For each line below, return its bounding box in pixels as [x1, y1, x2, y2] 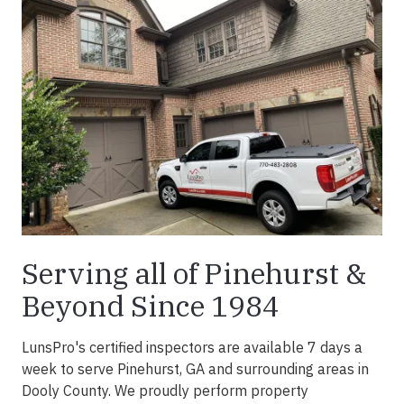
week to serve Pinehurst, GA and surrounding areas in [22, 360, 369, 379]
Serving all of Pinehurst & [22, 254, 366, 293]
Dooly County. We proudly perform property [22, 381, 308, 400]
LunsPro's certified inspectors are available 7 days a [22, 338, 363, 357]
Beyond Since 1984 [22, 287, 280, 326]
